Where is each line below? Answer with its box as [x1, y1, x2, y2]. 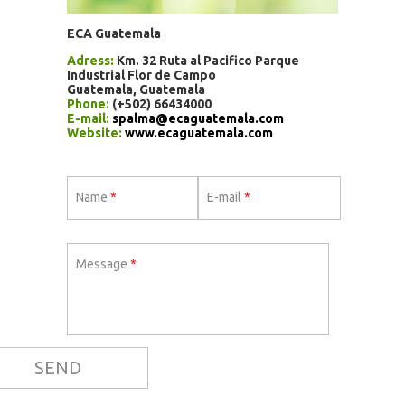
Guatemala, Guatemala [67, 81, 205, 97]
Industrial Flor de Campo [67, 67, 216, 82]
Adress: [67, 52, 114, 68]
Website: [67, 125, 122, 140]
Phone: [67, 96, 109, 111]
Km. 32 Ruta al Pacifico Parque [114, 52, 299, 68]
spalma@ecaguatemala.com [112, 110, 284, 126]
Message [76, 256, 130, 271]
